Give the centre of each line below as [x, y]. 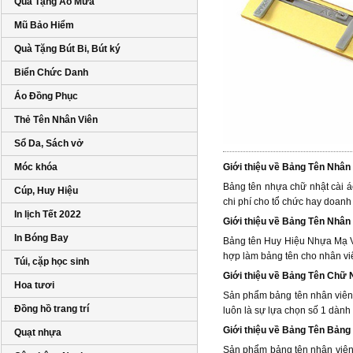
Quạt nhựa [37, 333]
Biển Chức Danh [51, 72]
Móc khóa [35, 167]
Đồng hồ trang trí [51, 309]
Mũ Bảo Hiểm [44, 25]
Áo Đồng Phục [46, 96]
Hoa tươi [34, 285]
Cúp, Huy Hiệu [46, 191]
